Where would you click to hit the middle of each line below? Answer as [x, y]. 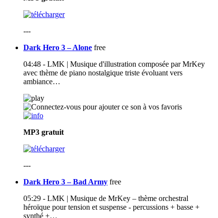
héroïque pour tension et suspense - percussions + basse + [111, 207]
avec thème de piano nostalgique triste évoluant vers [103, 73]
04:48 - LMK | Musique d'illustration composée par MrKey [114, 64]
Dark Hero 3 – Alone [58, 48]
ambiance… [42, 82]
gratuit [53, 132]
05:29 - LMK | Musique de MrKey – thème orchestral [106, 199]
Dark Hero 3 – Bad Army [65, 182]
